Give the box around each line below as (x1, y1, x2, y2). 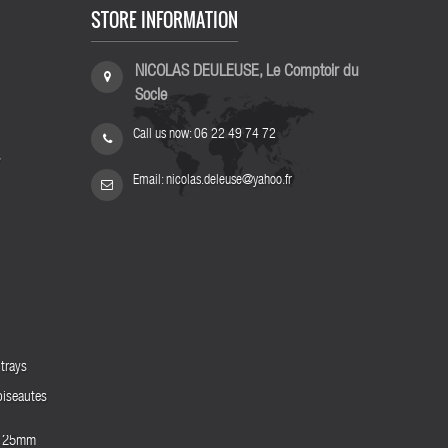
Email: (133, 174, 166, 188)
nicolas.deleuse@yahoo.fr (166, 174, 292, 188)
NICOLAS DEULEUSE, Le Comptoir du (135, 64, 359, 81)
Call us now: (133, 128, 194, 142)
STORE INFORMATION (91, 7, 238, 33)
